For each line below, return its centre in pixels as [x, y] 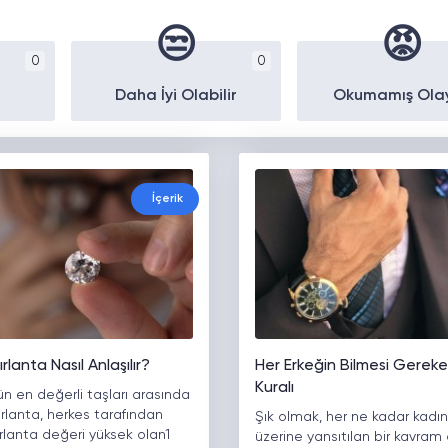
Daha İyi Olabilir [175, 96]
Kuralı [274, 388]
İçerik [167, 199]
